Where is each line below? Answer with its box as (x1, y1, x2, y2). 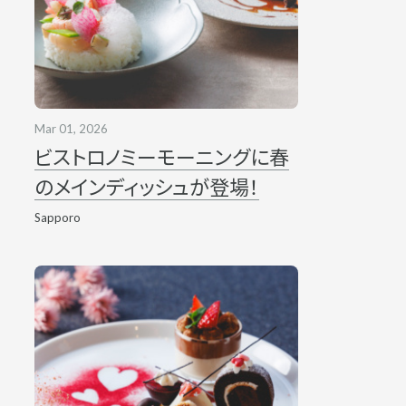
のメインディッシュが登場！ (34, 175, 259, 200)
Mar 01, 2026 (34, 121, 108, 137)
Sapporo (34, 210, 81, 226)
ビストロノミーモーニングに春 (34, 145, 289, 170)
